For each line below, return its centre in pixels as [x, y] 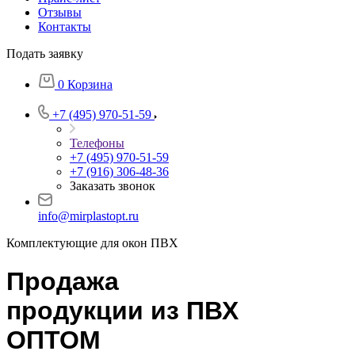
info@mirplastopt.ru [88, 216]
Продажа [63, 282]
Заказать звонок [113, 186]
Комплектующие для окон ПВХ [92, 243]
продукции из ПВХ [122, 311]
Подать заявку [45, 53]
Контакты [65, 27]
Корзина [90, 84]
